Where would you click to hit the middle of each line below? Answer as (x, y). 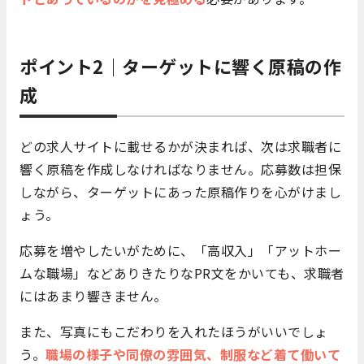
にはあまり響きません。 (93, 296)
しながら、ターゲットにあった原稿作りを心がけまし (180, 192)
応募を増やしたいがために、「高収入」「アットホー (180, 251)
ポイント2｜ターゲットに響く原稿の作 (180, 66)
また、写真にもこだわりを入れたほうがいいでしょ (174, 332)
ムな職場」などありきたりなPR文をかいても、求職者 (182, 273)
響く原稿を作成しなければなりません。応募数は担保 (180, 169)
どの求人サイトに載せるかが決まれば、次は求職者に (180, 147)
